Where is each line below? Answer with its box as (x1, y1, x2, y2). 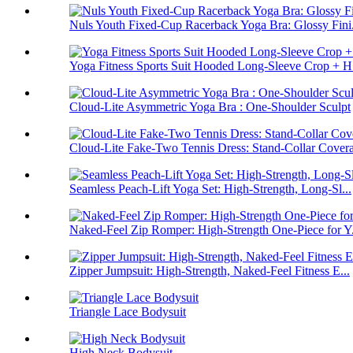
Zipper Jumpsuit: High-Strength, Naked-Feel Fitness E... (69, 264, 350, 278)
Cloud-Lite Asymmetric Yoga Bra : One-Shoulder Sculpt (69, 100, 351, 114)
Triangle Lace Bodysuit (69, 305, 186, 319)
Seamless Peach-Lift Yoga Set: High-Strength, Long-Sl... (69, 182, 351, 196)
